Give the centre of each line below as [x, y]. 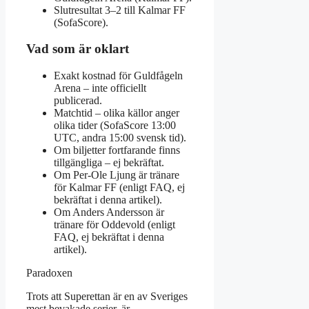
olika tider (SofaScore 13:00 [115, 126]
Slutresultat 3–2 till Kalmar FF [120, 10]
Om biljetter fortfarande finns [117, 150]
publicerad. [78, 101]
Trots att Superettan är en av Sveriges [107, 297]
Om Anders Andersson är [109, 212]
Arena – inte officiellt [100, 88]
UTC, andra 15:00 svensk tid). [120, 138]
